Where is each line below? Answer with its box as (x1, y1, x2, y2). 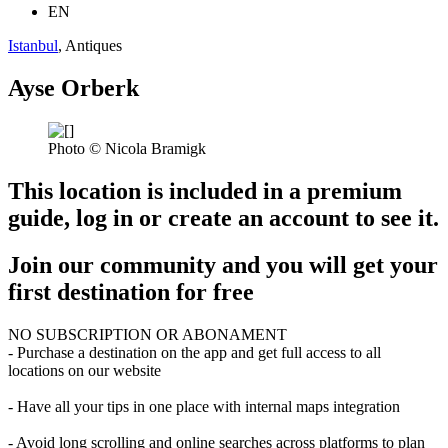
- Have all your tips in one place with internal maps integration (8, 397, 400, 415)
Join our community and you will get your (8, 251, 438, 278)
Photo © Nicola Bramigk (48, 139, 206, 157)
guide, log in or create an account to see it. (8, 204, 439, 231)
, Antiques (58, 37, 122, 55)
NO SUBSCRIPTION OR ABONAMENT (8, 325, 287, 343)
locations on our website (8, 361, 161, 379)
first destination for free (8, 278, 254, 305)
